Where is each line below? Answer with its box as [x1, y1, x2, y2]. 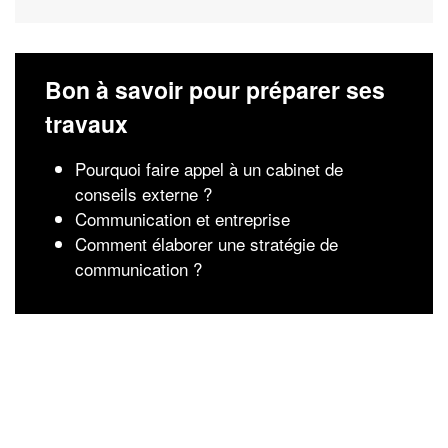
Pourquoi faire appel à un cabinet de [75, 156, 343, 181]
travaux [45, 107, 128, 140]
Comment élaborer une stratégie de [75, 231, 338, 256]
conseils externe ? [75, 181, 212, 206]
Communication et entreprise [75, 206, 290, 231]
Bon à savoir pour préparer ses [45, 73, 385, 106]
